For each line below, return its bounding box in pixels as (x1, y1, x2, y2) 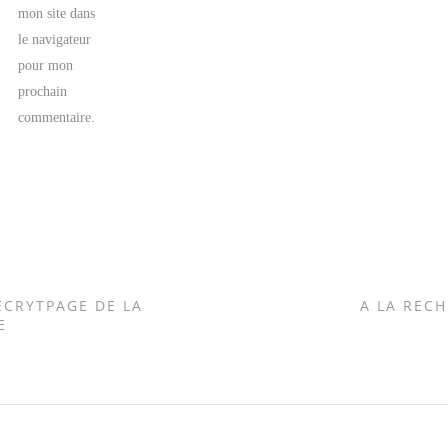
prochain (18, 84, 67, 99)
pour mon (18, 58, 73, 73)
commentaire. (18, 110, 95, 125)
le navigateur (18, 32, 91, 47)
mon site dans (18, 6, 95, 21)
